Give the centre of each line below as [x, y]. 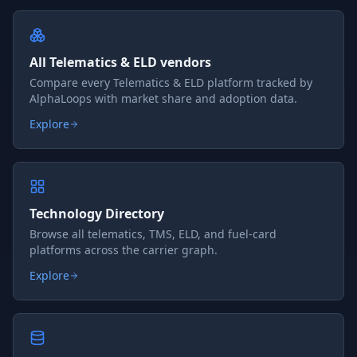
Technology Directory [97, 214]
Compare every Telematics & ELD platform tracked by [171, 82]
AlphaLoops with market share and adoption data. [163, 98]
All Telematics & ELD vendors [120, 62]
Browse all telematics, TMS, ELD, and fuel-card [153, 234]
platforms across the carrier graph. [124, 250]
